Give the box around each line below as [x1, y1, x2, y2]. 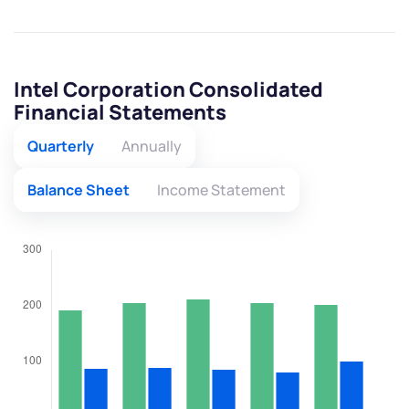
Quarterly [27, 136, 94, 157]
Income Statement [157, 180, 286, 201]
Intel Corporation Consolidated [14, 76, 323, 104]
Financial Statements [14, 99, 226, 127]
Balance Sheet [27, 180, 130, 201]
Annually [121, 136, 182, 157]
